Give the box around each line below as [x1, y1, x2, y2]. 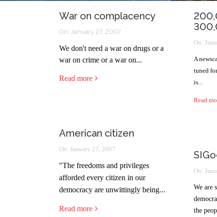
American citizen [59, 127, 134, 139]
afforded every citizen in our [59, 173, 145, 182]
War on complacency [59, 10, 155, 22]
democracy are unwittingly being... [59, 186, 165, 194]
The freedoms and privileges [62, 161, 149, 170]
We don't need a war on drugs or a [59, 44, 164, 52]
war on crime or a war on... [59, 56, 142, 64]
